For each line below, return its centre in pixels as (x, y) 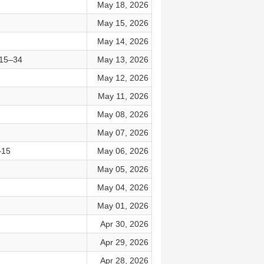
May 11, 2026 (123, 96)
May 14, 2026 (123, 41)
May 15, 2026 (123, 23)
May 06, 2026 (123, 151)
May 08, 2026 (123, 114)
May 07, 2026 (123, 133)
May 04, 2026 (123, 187)
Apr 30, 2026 (124, 224)
